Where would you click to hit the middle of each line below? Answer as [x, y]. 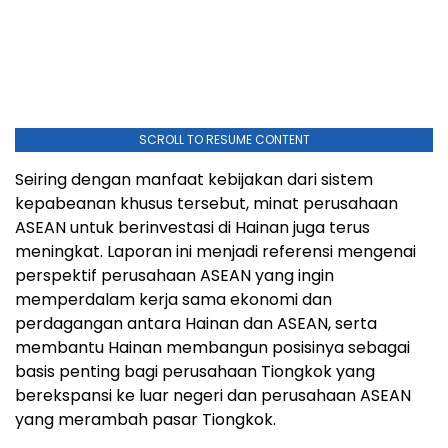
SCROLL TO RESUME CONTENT [224, 140]
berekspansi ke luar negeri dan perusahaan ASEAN [213, 396]
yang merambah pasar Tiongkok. [145, 420]
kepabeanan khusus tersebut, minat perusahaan [206, 204]
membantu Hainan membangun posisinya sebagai [212, 348]
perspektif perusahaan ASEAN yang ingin [174, 276]
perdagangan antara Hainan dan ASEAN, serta [196, 324]
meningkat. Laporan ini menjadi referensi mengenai [215, 252]
